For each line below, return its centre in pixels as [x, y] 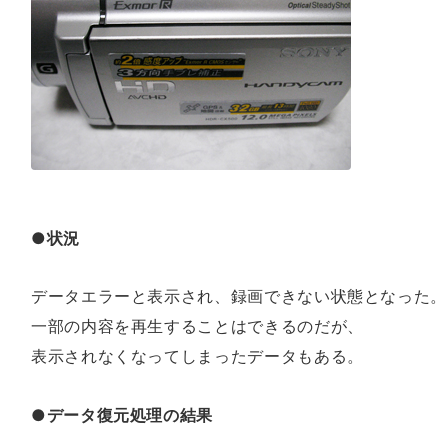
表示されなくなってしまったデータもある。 [197, 356]
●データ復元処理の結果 [122, 415]
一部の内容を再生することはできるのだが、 [197, 326]
